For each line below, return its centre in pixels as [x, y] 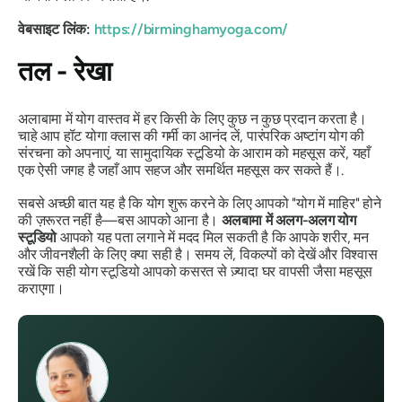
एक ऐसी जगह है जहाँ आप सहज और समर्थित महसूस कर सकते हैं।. [181, 170]
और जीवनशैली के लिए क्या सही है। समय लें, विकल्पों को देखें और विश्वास [198, 255]
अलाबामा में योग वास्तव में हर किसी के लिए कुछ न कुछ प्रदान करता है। [192, 119]
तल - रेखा [65, 72]
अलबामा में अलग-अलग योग [287, 221]
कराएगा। [43, 289]
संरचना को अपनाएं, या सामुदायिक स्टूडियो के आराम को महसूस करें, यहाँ [195, 153]
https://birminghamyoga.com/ [191, 30]
